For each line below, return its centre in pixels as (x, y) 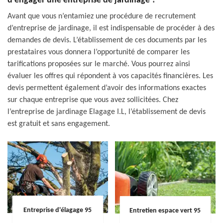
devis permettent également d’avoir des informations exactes (107, 88)
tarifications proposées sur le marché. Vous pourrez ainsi (99, 64)
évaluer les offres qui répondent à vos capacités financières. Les (110, 76)
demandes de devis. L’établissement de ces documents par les (107, 40)
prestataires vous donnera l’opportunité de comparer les (99, 52)
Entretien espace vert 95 (165, 211)
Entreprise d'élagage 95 (58, 210)
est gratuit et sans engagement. (59, 124)
